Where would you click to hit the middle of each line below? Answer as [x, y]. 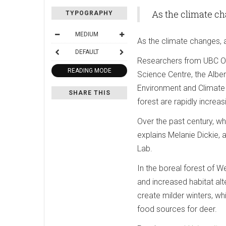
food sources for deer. [177, 209]
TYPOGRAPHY [89, 13]
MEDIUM [87, 35]
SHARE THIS [89, 93]
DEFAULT [87, 52]
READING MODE [89, 71]
